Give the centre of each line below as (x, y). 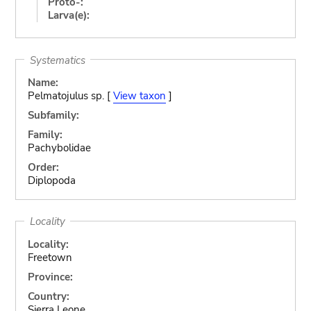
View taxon (139, 96)
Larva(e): (68, 15)
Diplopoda (51, 180)
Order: (43, 167)
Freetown (50, 257)
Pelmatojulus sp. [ (70, 96)
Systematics (57, 60)
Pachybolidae (59, 148)
